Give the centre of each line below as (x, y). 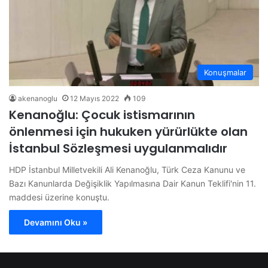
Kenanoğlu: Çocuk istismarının (102, 115)
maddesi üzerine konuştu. (59, 197)
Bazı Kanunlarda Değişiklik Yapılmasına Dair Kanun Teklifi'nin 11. (133, 184)
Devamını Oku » (56, 223)
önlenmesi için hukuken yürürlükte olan (128, 132)
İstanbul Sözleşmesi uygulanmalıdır (118, 149)
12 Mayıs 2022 (95, 99)
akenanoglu (38, 99)
